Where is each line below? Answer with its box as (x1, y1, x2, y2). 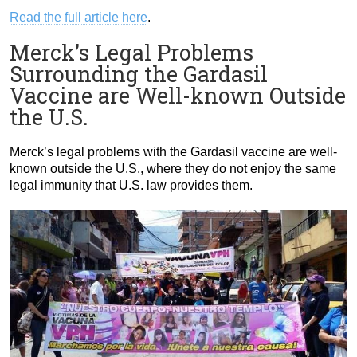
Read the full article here (10, 10, 147, 25)
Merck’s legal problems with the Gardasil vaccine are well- (10, 145, 337, 159)
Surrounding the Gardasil (10, 60, 268, 88)
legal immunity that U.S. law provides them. (10, 178, 253, 193)
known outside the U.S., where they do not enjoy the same (10, 162, 336, 176)
